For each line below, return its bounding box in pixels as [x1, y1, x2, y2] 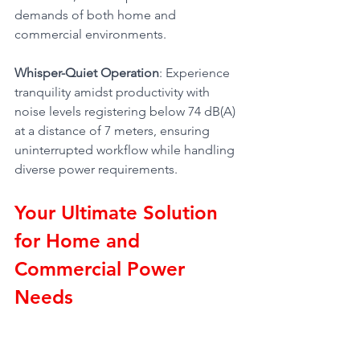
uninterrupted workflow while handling [14, 141, 238, 157]
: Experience [159, 64, 233, 80]
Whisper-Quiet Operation [14, 64, 159, 80]
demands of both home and [14, 6, 179, 22]
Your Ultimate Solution [14, 200, 223, 224]
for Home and [14, 228, 145, 252]
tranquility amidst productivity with [14, 84, 213, 100]
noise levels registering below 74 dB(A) [14, 103, 239, 119]
